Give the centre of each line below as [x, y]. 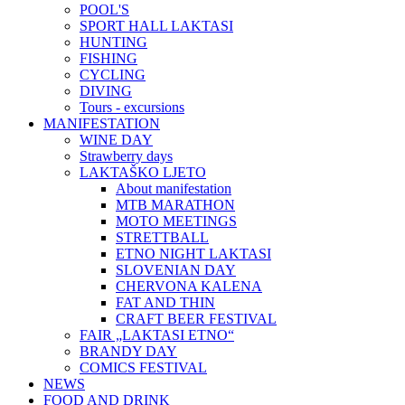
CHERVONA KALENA [189, 286]
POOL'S [104, 9]
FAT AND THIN [165, 302]
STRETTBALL [162, 237]
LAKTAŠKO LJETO [143, 172]
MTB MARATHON [175, 205]
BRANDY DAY [128, 351]
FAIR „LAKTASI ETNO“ [157, 335]
